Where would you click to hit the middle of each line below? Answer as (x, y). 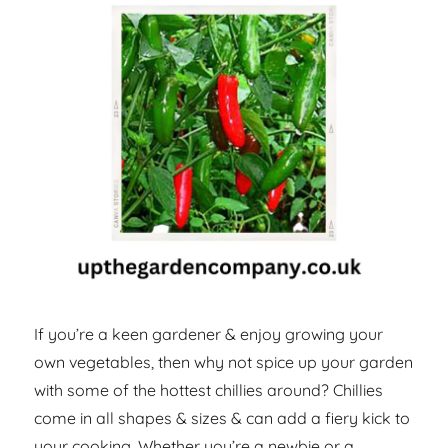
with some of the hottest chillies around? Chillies (209, 390)
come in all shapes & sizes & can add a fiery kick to (222, 418)
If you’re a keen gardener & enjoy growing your (209, 334)
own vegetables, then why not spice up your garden (224, 362)
